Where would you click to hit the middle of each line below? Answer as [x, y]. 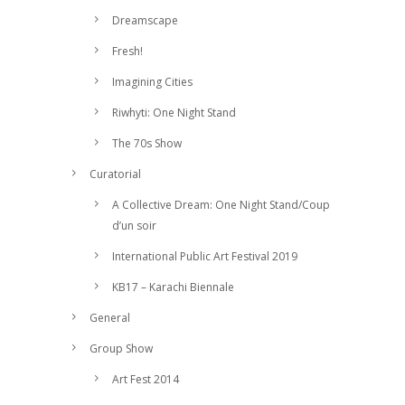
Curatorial [115, 174]
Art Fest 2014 [146, 379]
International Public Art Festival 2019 [205, 256]
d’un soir [134, 226]
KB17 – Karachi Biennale [173, 287]
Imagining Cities [152, 82]
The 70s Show [147, 143]
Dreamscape [145, 20]
